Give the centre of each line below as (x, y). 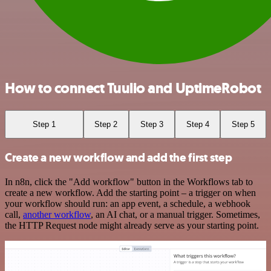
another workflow (57, 214)
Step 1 (44, 124)
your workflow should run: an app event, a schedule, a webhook (128, 203)
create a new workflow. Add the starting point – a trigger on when (130, 192)
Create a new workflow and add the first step (119, 158)
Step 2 (106, 124)
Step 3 (152, 124)
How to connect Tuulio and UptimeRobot (133, 88)
